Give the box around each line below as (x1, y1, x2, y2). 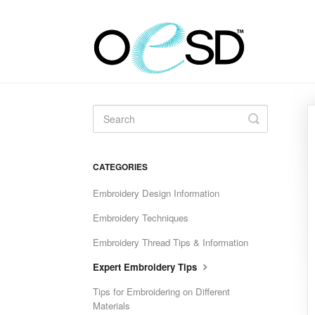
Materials (93, 299, 130, 312)
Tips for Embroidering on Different (93, 285, 230, 298)
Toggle (253, 109, 291, 127)
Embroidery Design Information (93, 186, 219, 200)
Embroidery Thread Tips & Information (93, 236, 248, 249)
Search (253, 120, 294, 139)
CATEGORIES (93, 160, 148, 173)
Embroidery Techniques (93, 211, 188, 224)
